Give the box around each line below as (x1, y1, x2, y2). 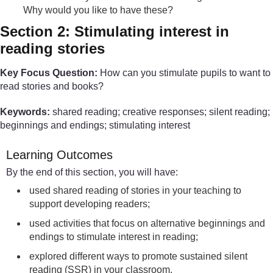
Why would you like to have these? (23, 4, 174, 15)
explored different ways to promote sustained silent (29, 250, 248, 261)
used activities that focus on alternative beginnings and (29, 218, 266, 229)
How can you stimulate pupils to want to (97, 67, 271, 78)
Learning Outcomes (6, 147, 113, 161)
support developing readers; (29, 198, 151, 209)
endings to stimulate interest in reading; (29, 231, 199, 242)
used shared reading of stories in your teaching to (29, 185, 242, 196)
